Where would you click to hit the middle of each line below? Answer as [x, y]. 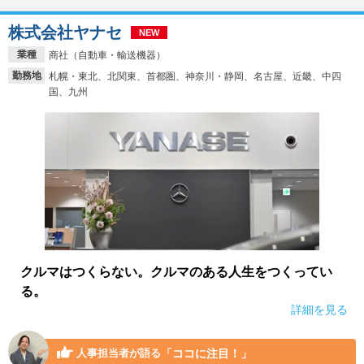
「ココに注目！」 [206, 353]
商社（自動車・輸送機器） [107, 55]
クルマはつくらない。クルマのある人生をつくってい [176, 271]
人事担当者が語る [117, 353]
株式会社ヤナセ [65, 32]
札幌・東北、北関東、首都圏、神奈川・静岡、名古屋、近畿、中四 [195, 76]
